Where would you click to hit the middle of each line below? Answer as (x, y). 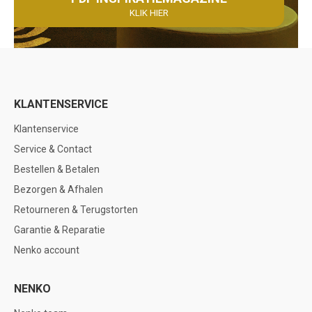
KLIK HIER (149, 13)
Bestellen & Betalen (57, 169)
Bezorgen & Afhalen (58, 189)
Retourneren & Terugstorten (76, 210)
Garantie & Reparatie (60, 230)
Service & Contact (53, 149)
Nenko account (47, 250)
